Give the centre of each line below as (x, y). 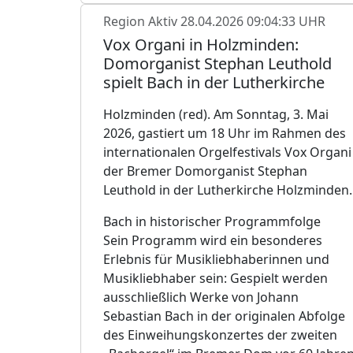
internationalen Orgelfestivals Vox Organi (227, 152)
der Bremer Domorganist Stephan (205, 171)
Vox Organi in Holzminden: (201, 44)
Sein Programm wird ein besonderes (213, 240)
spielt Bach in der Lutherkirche (214, 82)
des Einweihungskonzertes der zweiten (220, 334)
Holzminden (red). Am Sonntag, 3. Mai (216, 114)
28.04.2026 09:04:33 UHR (253, 21)
